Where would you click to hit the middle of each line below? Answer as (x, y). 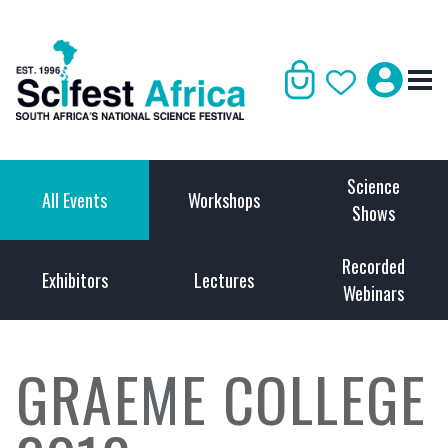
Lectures (224, 279)
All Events (75, 199)
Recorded (373, 266)
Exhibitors (74, 279)
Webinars (373, 293)
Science (373, 186)
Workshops (224, 199)
